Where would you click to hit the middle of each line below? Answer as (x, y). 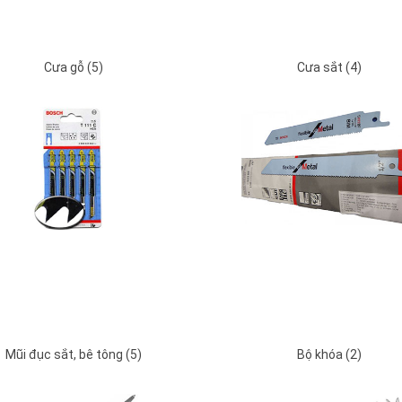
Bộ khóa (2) (329, 355)
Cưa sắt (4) (329, 68)
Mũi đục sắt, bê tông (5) (73, 355)
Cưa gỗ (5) (73, 68)
